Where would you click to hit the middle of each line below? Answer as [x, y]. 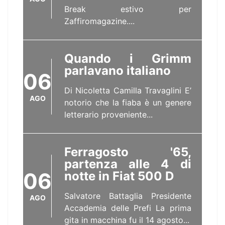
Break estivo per [128, 9]
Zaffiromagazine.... [99, 21]
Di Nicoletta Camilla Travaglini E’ [128, 90]
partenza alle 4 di [128, 164]
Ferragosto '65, [128, 152]
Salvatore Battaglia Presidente [128, 196]
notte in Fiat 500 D [119, 176]
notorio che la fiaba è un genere [128, 102]
